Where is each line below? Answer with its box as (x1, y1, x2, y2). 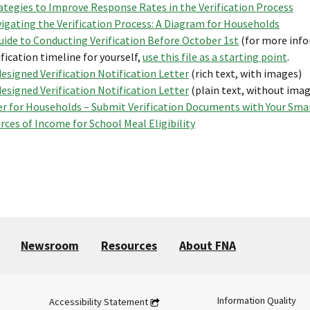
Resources (101, 237, 157, 253)
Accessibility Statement (48, 295, 148, 308)
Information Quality (217, 293, 296, 307)
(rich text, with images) (189, 66, 302, 80)
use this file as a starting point (143, 49, 287, 64)
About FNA (179, 237, 236, 253)
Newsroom (21, 237, 79, 253)
